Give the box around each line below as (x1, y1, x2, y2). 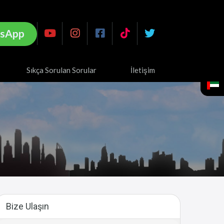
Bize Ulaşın (6, 201, 49, 212)
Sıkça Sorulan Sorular (26, 65, 96, 75)
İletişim (130, 65, 155, 75)
